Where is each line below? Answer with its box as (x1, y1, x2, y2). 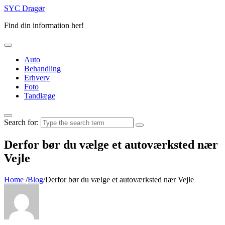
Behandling (24, 64, 61, 73)
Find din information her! (4, 21, 84, 30)
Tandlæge (24, 91, 55, 100)
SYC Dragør (4, 4, 45, 13)
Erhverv (24, 73, 50, 82)
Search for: (4, 118, 39, 127)
